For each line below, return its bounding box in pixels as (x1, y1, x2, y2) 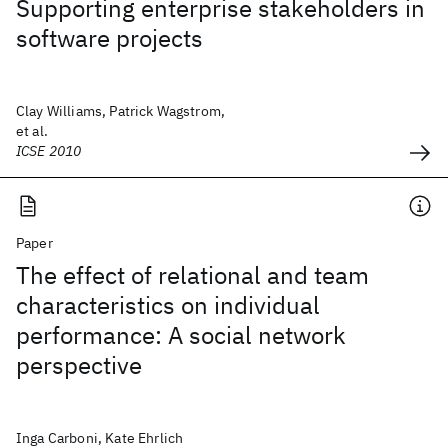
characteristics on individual (16, 289, 320, 321)
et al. (16, 122, 48, 140)
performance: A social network (16, 319, 346, 351)
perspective (16, 349, 142, 381)
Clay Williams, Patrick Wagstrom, (16, 102, 226, 120)
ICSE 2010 (16, 142, 82, 160)
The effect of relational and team (16, 259, 369, 291)
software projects (16, 22, 203, 54)
